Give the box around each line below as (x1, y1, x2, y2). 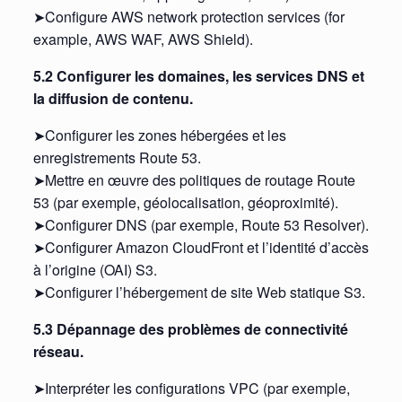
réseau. (32, 341, 83, 363)
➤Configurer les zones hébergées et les (32, 125, 286, 146)
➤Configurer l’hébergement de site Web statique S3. (32, 282, 365, 303)
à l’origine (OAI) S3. (32, 259, 157, 281)
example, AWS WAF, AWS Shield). (32, 29, 253, 50)
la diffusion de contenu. (32, 88, 193, 109)
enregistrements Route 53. (32, 147, 201, 169)
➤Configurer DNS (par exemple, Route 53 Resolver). (32, 214, 369, 236)
